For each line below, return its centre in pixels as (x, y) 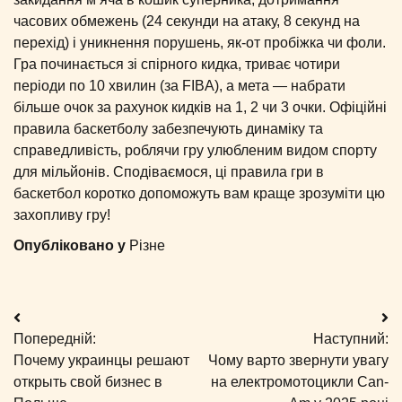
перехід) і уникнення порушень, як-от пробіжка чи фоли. (200, 43)
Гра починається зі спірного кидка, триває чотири (177, 65)
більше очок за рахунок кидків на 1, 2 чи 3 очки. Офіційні (200, 108)
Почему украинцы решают (101, 361)
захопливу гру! (62, 215)
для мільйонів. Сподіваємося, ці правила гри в (169, 172)
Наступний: (351, 339)
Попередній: (55, 339)
